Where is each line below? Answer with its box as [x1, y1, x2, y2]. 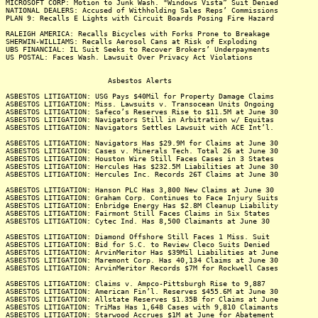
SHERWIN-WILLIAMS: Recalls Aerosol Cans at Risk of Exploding [6, 38, 257, 45]
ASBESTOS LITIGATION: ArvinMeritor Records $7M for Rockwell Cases [6, 264, 278, 272]
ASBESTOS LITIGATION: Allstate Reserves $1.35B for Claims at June [6, 295, 278, 303]
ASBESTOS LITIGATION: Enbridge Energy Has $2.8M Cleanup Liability [6, 202, 278, 209]
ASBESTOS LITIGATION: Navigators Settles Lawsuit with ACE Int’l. [6, 124, 274, 131]
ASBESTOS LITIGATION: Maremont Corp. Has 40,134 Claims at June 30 [6, 256, 278, 264]
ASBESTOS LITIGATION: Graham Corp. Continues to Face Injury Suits [6, 194, 278, 202]
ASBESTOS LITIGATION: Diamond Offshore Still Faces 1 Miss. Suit [6, 233, 270, 241]
